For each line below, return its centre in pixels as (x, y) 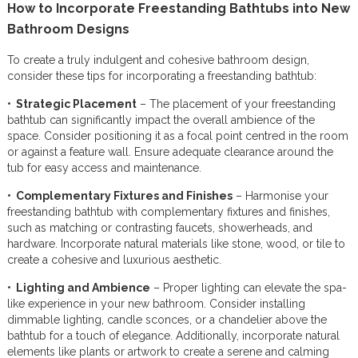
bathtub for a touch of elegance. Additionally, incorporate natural (173, 336)
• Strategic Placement (72, 104)
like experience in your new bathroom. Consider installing (156, 304)
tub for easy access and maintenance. (104, 168)
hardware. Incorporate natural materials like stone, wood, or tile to (176, 244)
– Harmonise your (280, 196)
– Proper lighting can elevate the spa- (248, 288)
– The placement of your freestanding (236, 104)
